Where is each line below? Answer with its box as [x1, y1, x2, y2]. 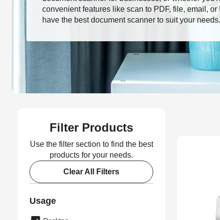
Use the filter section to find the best [29, 140, 153, 148]
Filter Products [50, 121, 133, 134]
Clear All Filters [63, 167, 120, 176]
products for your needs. [50, 151, 133, 159]
